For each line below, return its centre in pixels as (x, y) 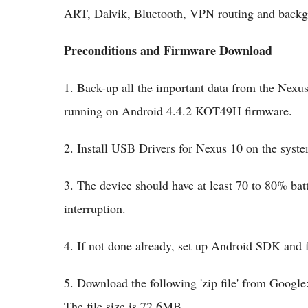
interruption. (95, 208)
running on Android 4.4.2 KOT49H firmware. (178, 111)
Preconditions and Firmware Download (168, 50)
